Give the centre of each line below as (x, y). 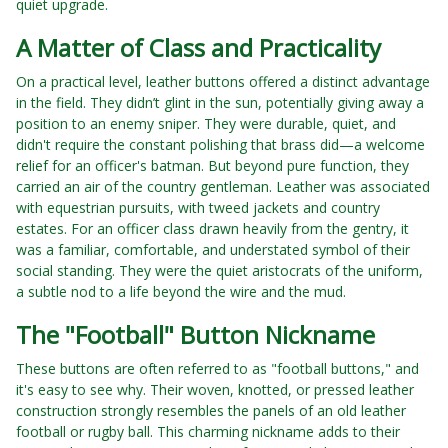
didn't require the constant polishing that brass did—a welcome (220, 145)
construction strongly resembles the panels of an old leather (211, 411)
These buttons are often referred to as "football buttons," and (217, 369)
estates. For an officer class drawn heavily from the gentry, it (212, 229)
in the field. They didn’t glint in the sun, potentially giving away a (220, 103)
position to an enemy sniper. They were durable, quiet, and (206, 124)
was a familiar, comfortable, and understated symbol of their (213, 250)
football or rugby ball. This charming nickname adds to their (208, 432)
